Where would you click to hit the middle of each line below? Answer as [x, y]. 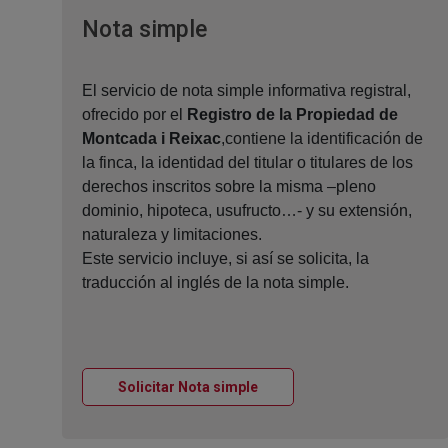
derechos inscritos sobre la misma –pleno [229, 187]
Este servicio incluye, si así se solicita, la [225, 259]
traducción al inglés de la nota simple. [215, 283]
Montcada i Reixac [151, 139]
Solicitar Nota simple [188, 387]
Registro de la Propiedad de [292, 115]
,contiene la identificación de [322, 139]
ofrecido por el [134, 115]
